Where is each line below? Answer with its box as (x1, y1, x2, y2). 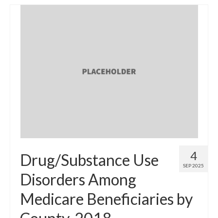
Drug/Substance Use (20, 150, 159, 169)
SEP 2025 (183, 162, 204, 168)
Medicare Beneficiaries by (20, 189, 193, 208)
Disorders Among (20, 169, 136, 189)
